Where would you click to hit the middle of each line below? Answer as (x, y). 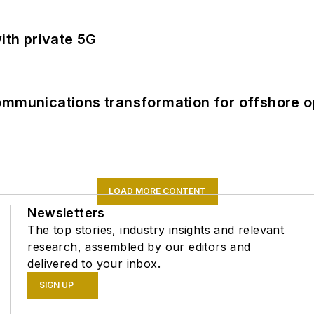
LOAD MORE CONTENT (157, 191)
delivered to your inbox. (94, 263)
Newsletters (66, 212)
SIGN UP (57, 285)
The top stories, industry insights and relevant (156, 230)
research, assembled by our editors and (139, 246)
